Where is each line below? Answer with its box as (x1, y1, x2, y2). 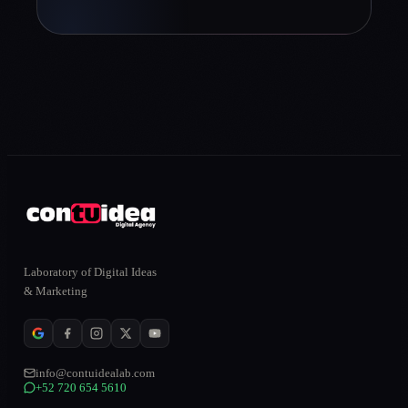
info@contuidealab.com (35, 365, 155, 380)
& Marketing (23, 283, 87, 298)
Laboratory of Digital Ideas (23, 264, 157, 279)
